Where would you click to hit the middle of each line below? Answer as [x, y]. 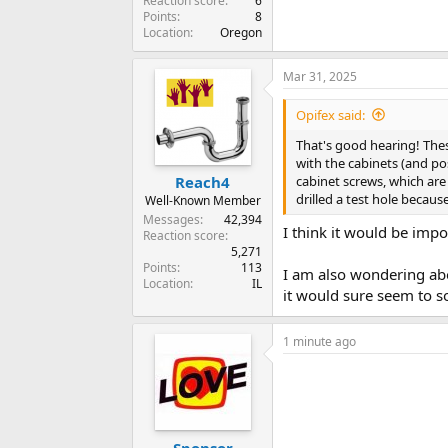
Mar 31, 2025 [320, 76]
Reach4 [202, 182]
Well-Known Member [202, 201]
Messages [171, 220]
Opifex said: [330, 114]
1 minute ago [319, 342]
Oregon [241, 32]
